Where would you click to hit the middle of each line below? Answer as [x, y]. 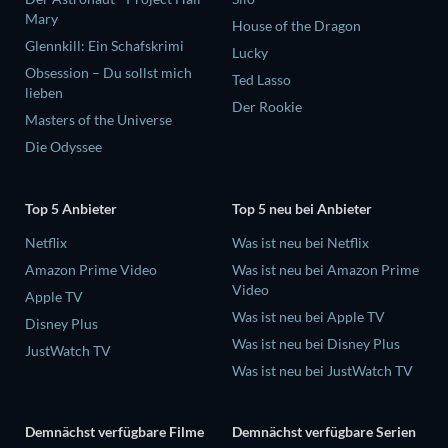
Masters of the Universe [98, 120]
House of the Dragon [296, 26]
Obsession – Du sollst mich [108, 73]
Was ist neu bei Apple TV [308, 316]
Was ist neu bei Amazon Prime [325, 269]
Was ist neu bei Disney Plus [316, 343]
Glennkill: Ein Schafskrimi [104, 46]
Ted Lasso [261, 80]
